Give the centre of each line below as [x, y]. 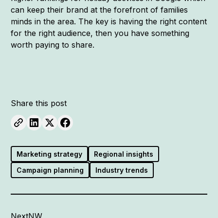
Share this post [39, 103]
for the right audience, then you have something [100, 33]
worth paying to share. [53, 45]
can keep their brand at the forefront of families [100, 9]
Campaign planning [50, 170]
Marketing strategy [50, 154]
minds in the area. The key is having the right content [109, 21]
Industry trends [122, 170]
